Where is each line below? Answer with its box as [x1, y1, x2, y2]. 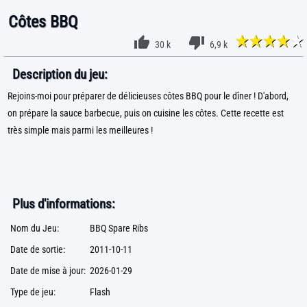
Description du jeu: [12, 66, 107, 82]
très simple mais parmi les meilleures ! [8, 125, 153, 136]
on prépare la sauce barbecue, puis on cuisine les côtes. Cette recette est [8, 108, 284, 119]
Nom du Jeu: [10, 223, 59, 234]
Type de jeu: [10, 286, 56, 298]
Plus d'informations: [12, 196, 114, 212]
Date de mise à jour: [10, 265, 86, 277]
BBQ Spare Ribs [90, 223, 148, 234]
